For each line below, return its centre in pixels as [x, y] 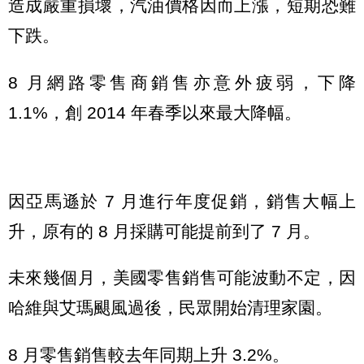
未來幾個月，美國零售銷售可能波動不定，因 [182, 278]
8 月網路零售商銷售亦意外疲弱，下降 [182, 82]
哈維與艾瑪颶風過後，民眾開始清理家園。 [170, 308]
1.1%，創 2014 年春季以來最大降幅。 [155, 112]
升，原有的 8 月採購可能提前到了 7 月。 [164, 231]
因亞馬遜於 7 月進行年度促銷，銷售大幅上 [182, 201]
